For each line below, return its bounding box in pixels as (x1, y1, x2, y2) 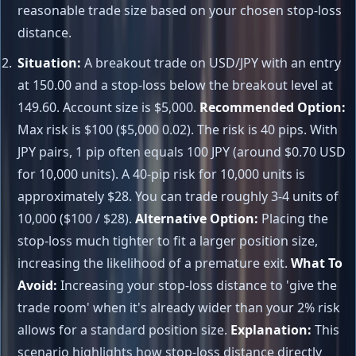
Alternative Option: (134, 210, 258, 228)
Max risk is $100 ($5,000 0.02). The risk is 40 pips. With (17, 121, 338, 139)
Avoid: (17, 277, 57, 295)
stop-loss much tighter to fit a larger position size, (17, 232, 318, 250)
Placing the (257, 210, 328, 228)
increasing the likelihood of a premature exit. (17, 254, 291, 273)
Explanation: (230, 321, 311, 339)
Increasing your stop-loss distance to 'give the (56, 277, 337, 295)
